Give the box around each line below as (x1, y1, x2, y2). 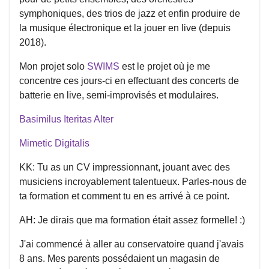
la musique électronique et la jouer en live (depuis (19, 23, 231, 33)
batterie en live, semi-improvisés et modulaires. (19, 90, 219, 100)
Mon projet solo (19, 61, 87, 71)
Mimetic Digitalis (19, 138, 89, 148)
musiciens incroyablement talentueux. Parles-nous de (19, 177, 247, 187)
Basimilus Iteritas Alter (19, 114, 113, 124)
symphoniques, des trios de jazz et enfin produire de (19, 8, 240, 19)
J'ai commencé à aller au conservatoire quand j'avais (19, 239, 244, 249)
